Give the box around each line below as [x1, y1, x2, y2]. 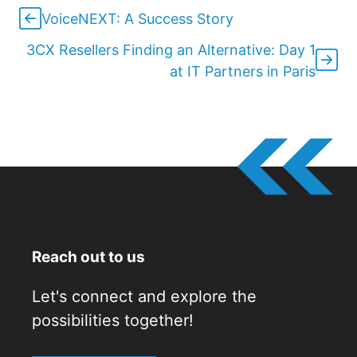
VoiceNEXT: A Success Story [41, 10, 233, 28]
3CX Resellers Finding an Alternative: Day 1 [26, 41, 316, 59]
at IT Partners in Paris [170, 63, 316, 80]
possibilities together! [32, 311, 194, 331]
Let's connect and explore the [32, 287, 257, 307]
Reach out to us [32, 248, 145, 267]
